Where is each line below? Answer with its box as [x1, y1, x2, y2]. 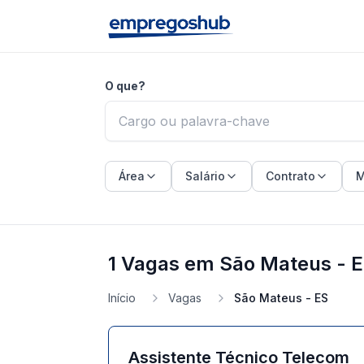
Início [108, 291, 136, 305]
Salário [185, 169, 225, 183]
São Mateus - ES [234, 291, 328, 305]
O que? [105, 79, 145, 93]
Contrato [266, 169, 315, 183]
